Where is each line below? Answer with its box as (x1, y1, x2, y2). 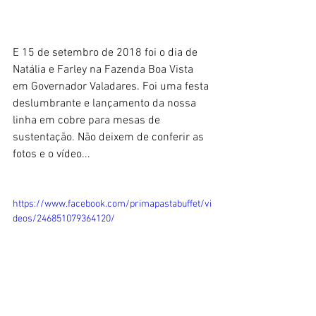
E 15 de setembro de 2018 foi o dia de (13, 45, 200, 60)
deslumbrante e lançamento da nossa (13, 96, 199, 111)
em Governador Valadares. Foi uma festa (13, 79, 212, 94)
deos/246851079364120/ (13, 212, 115, 225)
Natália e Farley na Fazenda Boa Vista (13, 62, 196, 77)
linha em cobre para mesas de (13, 113, 163, 128)
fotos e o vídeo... (13, 147, 90, 162)
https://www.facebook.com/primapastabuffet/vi (13, 197, 212, 210)
